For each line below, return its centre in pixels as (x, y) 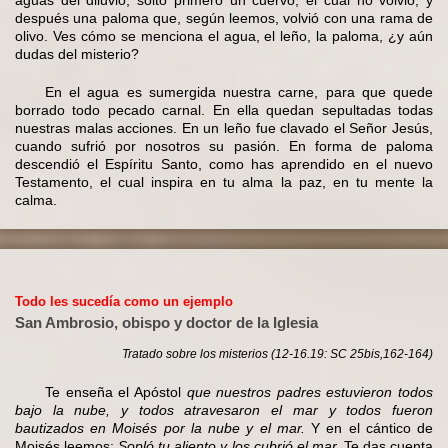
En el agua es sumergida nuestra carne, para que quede (239, 91)
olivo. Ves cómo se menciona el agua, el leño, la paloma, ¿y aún (224, 35)
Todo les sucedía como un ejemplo (124, 302)
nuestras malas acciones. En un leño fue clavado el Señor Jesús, (224, 127)
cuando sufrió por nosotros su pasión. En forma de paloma (224, 145)
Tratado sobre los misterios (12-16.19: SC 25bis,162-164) (277, 353)
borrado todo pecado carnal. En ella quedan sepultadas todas (224, 109)
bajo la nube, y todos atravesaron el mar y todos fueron (224, 409)
